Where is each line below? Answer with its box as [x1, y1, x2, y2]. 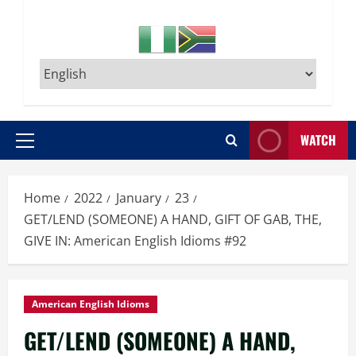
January [116, 189, 161, 207]
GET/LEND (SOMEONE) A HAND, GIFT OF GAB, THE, [24, 211, 322, 228]
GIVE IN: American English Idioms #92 [24, 232, 246, 250]
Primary [24, 140, 68, 157]
